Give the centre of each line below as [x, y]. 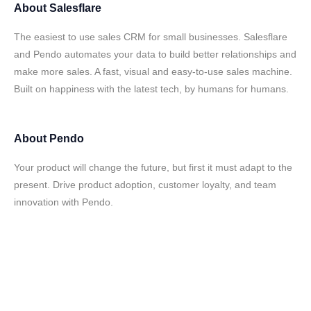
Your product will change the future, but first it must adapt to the [153, 167]
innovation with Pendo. [64, 202]
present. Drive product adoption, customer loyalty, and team [145, 185]
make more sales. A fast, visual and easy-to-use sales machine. [153, 72]
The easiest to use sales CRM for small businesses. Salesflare [151, 37]
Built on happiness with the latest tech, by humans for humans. [151, 89]
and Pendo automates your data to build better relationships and [155, 54]
